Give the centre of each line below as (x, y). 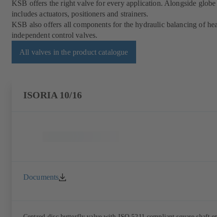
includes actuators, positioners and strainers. (80, 14)
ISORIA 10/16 (53, 95)
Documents (41, 177)
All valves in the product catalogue (74, 52)
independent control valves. (55, 35)
